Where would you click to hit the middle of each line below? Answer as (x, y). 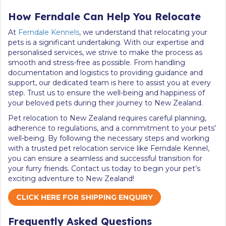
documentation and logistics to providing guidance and (105, 72)
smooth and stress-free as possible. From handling (97, 62)
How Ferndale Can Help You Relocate (104, 16)
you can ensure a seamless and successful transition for (105, 158)
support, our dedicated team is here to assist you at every (109, 82)
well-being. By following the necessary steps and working (109, 138)
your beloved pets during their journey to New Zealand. (105, 103)
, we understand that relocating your (143, 32)
